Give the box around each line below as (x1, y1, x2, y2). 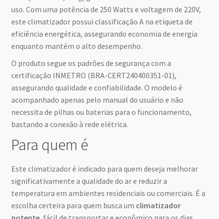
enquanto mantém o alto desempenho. (11, 41, 142, 51)
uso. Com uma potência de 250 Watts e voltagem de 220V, (11, 4, 201, 15)
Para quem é (11, 135, 88, 155)
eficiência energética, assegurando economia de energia (11, 29, 197, 39)
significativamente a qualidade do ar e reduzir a (11, 175, 167, 186)
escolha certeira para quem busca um (11, 200, 136, 210)
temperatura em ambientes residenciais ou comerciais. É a (11, 188, 205, 198)
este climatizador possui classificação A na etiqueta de (11, 17, 193, 27)
